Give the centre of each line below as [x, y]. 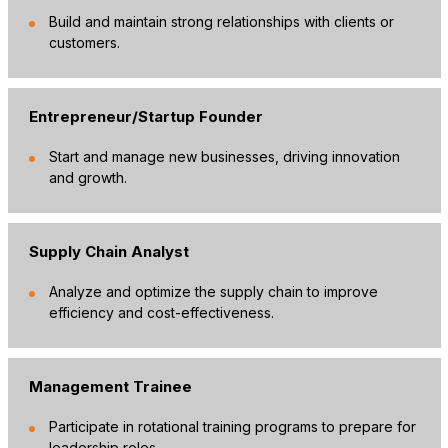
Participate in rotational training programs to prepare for [232, 426]
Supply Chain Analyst [108, 251]
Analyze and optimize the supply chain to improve [213, 291]
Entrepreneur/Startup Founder [145, 116]
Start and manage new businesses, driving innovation [224, 156]
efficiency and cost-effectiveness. [161, 312]
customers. [84, 42]
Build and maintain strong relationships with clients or [221, 21]
